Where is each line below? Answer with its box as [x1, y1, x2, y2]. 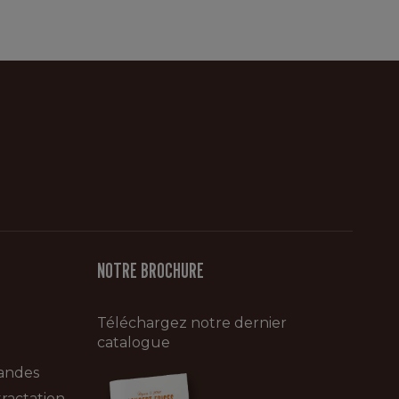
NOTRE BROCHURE [96, 256, 204, 283]
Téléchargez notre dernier [96, 313, 287, 331]
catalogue [96, 333, 170, 351]
